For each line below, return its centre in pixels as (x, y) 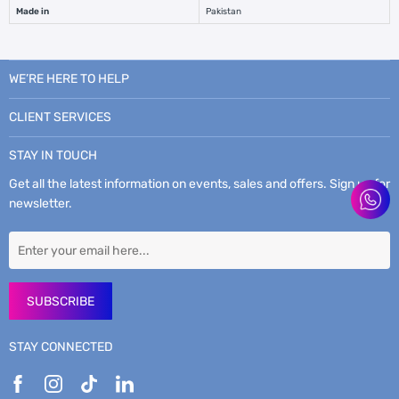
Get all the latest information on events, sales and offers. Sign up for (199, 184)
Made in (33, 12)
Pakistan (223, 12)
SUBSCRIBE (61, 301)
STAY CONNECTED (61, 347)
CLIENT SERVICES (60, 118)
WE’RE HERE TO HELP (69, 79)
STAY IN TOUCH (53, 156)
